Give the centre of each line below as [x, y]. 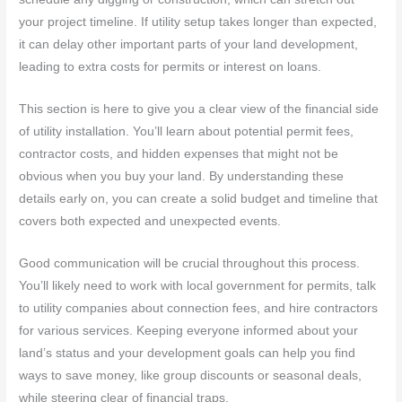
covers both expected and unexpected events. [150, 221]
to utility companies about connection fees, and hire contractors [199, 308]
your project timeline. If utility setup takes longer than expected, [198, 22]
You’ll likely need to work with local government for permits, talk [198, 285]
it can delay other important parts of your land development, [189, 45]
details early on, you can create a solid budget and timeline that [199, 199]
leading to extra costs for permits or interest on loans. [170, 67]
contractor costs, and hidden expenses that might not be [179, 154]
